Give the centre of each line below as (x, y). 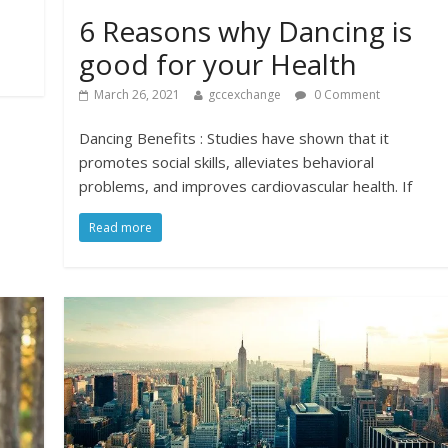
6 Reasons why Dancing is (246, 30)
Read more (121, 227)
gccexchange (245, 94)
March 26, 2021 (137, 94)
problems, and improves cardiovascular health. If (246, 185)
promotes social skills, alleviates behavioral (227, 161)
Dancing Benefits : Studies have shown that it (234, 137)
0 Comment (346, 94)
